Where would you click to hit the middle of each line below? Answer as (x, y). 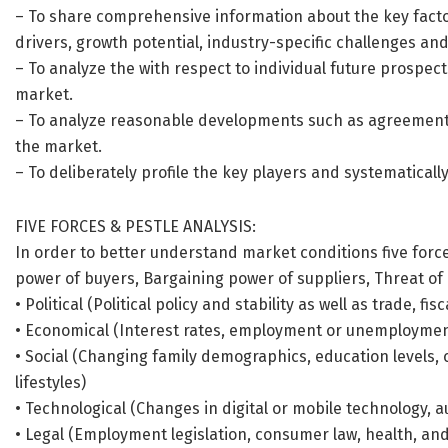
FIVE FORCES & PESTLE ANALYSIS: (135, 227)
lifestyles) (50, 383)
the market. (58, 147)
